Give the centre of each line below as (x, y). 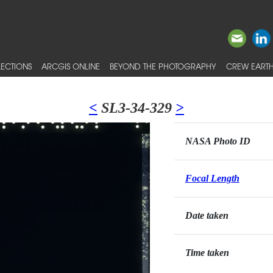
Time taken (207, 253)
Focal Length (212, 178)
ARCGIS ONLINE (71, 66)
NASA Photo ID (218, 141)
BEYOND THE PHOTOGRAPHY (163, 66)
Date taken (207, 215)
